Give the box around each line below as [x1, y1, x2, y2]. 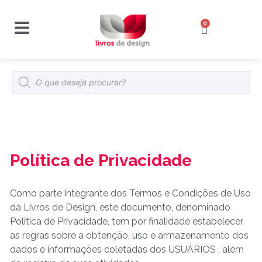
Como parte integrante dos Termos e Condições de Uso [10, 187, 251, 199]
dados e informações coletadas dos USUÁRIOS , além [10, 243, 244, 255]
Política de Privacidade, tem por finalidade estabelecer [10, 215, 243, 227]
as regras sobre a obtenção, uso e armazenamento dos [10, 229, 249, 241]
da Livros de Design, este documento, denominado [10, 201, 230, 213]
